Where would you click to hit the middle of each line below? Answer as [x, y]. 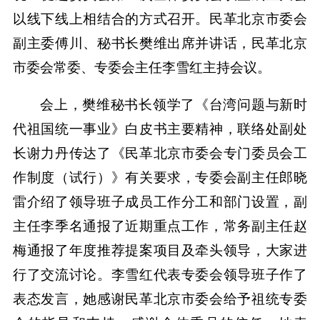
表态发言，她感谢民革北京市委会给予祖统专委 [160, 299]
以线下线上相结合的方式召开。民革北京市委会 [160, 19]
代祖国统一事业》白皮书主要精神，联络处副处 [160, 129]
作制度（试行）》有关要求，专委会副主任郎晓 [160, 178]
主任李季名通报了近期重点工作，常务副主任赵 [160, 226]
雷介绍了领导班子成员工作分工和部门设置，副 [160, 202]
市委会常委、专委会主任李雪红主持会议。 [141, 68]
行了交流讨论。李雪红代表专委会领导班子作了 [160, 275]
